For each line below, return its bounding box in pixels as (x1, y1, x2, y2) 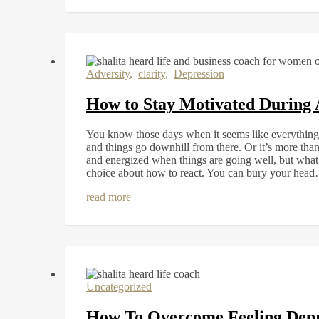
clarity (138, 67, 165, 80)
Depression (174, 67, 224, 80)
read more (86, 190, 131, 203)
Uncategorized (86, 280, 152, 293)
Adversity (86, 67, 130, 80)
